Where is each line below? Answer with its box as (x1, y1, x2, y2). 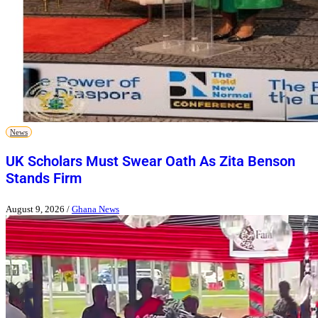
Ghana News (72, 203, 119, 214)
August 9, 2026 (6, 203, 65, 214)
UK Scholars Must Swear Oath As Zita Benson (6, 153, 295, 170)
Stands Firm (6, 170, 82, 187)
